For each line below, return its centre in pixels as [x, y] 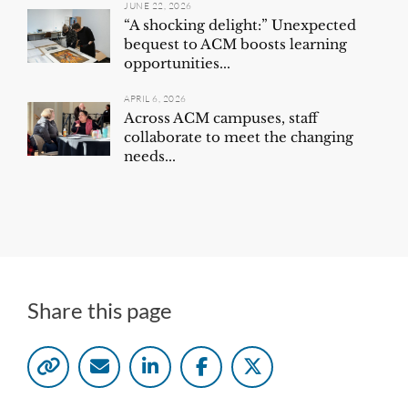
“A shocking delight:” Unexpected [240, 25]
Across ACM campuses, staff [221, 118]
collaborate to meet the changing [239, 138]
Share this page [100, 311]
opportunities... [178, 64]
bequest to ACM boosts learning [236, 45]
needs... [150, 157]
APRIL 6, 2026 [155, 99]
